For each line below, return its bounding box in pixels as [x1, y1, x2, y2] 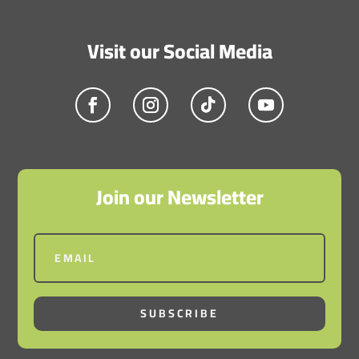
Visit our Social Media [87, 31, 272, 70]
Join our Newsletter [95, 177, 264, 216]
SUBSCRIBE [140, 302, 219, 324]
